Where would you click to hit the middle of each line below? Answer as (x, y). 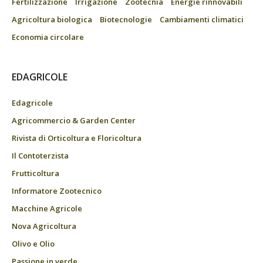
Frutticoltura (36, 173)
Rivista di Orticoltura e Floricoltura (77, 138)
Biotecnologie (126, 20)
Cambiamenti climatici (202, 20)
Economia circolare (48, 37)
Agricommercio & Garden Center (74, 121)
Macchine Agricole (47, 209)
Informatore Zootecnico (57, 191)
